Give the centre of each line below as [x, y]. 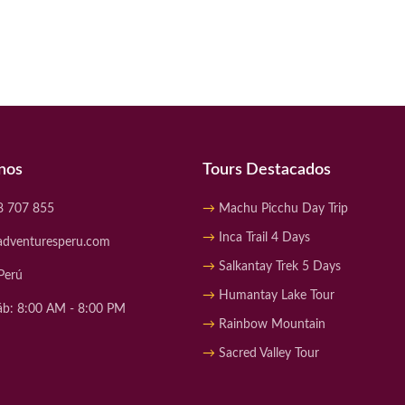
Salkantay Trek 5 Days [280, 267]
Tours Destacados [267, 170]
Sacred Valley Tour [269, 354]
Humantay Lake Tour [277, 296]
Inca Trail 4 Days [264, 238]
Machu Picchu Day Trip [283, 209]
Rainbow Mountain [272, 325]
